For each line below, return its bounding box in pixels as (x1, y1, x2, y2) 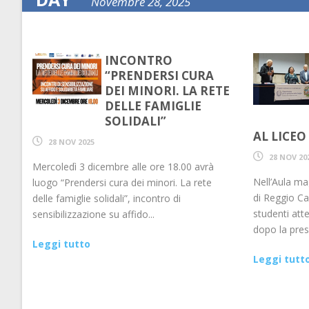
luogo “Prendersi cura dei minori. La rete (32, 176, 212, 189)
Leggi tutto (32, 237, 90, 250)
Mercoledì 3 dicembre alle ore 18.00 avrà (32, 160, 214, 173)
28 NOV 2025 (48, 137, 94, 147)
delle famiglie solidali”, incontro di (32, 192, 181, 205)
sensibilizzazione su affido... (32, 208, 154, 221)
